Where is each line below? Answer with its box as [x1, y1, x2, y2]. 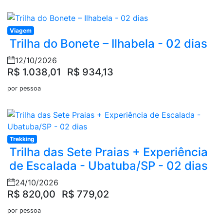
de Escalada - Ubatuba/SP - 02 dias [9, 159, 208, 173]
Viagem [9, 27, 32, 35]
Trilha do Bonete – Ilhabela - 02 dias [9, 36, 207, 51]
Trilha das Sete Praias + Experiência [9, 145, 208, 160]
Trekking [9, 135, 35, 143]
